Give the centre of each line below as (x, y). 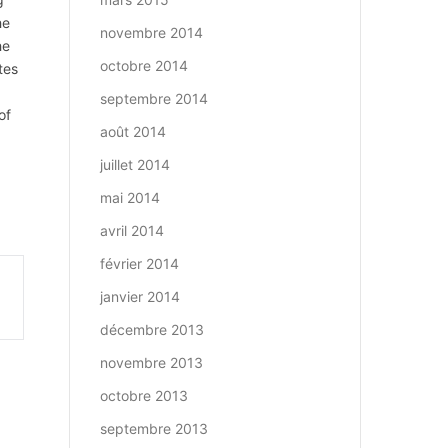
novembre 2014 (151, 32)
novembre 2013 (151, 362)
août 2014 (132, 131)
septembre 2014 (153, 98)
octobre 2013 (143, 395)
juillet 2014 (134, 164)
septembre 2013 (153, 428)
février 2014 (139, 263)
